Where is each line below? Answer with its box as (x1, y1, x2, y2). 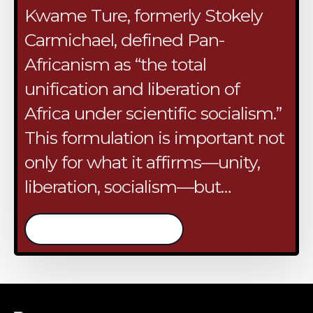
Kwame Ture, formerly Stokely (24, 5, 263, 27)
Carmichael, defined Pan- (24, 29, 225, 51)
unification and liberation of (24, 78, 240, 100)
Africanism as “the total (24, 54, 206, 75)
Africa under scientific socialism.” (24, 103, 282, 124)
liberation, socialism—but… (24, 176, 231, 198)
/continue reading (51, 221, 157, 238)
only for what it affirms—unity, (24, 152, 260, 173)
